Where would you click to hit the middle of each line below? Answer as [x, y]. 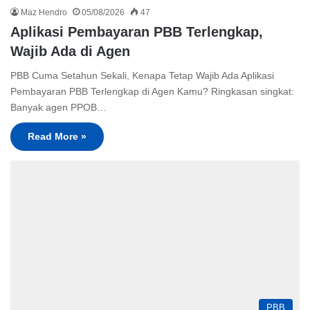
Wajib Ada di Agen [70, 52]
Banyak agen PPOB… [58, 108]
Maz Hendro [44, 13]
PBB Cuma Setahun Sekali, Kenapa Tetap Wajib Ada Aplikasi [142, 76]
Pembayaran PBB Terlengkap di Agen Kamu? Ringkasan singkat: [152, 92]
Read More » [57, 137]
